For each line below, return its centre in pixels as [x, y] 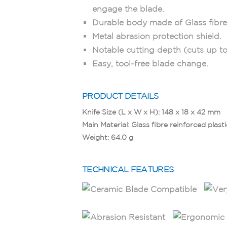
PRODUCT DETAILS [120, 96]
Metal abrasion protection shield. [157, 36]
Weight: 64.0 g [108, 137]
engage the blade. [128, 8]
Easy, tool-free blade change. [150, 63]
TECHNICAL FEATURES [128, 169]
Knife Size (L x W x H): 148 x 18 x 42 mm [151, 112]
